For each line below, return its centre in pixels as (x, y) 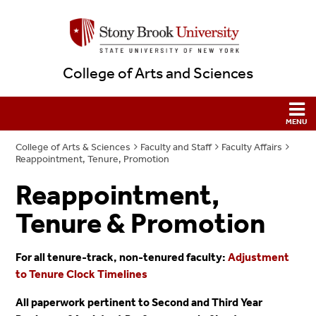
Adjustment (259, 257)
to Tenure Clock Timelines (82, 274)
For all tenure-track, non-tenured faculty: (122, 257)
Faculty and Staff (176, 147)
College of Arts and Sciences (158, 74)
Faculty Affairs (252, 147)
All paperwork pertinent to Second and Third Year (139, 302)
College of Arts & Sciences (73, 147)
